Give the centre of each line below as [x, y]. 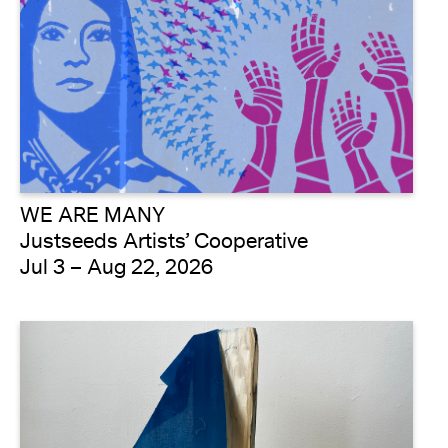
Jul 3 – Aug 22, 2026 [116, 286]
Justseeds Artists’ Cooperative [164, 260]
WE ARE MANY [92, 234]
